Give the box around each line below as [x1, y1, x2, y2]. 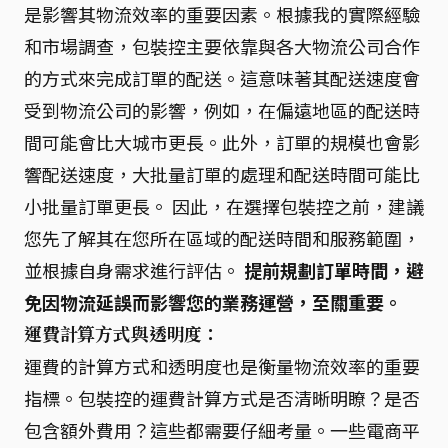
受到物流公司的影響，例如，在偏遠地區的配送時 [24, 97, 420, 123]
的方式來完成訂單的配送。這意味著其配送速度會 [24, 65, 420, 91]
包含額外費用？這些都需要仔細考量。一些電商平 [24, 417, 420, 443]
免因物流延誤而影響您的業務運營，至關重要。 [24, 289, 402, 315]
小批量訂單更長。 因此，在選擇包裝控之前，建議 [24, 193, 424, 219]
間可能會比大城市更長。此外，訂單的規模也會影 [24, 129, 420, 155]
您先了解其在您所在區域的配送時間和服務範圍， [24, 225, 420, 251]
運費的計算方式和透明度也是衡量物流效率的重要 [24, 353, 420, 379]
